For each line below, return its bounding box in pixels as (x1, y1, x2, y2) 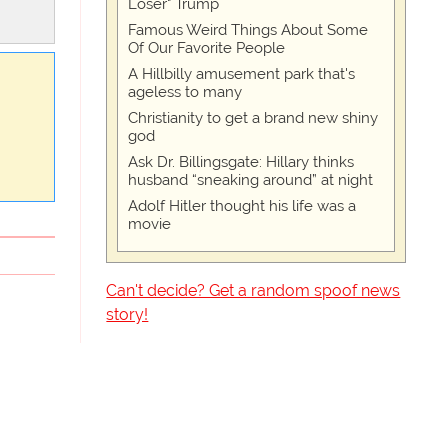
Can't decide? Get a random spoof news (106, 281, 401, 300)
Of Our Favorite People (128, 39, 286, 57)
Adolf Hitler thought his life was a (128, 197, 357, 215)
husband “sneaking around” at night (128, 171, 374, 189)
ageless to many (128, 83, 243, 101)
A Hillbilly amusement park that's (128, 65, 356, 83)
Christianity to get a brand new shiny (128, 109, 379, 127)
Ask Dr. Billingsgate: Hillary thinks (128, 153, 355, 171)
